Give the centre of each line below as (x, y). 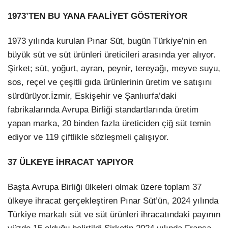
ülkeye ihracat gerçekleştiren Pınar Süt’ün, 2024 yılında (113, 201)
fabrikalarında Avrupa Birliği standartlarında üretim (103, 110)
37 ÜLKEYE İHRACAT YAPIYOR (70, 162)
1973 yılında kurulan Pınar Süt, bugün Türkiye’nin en (107, 41)
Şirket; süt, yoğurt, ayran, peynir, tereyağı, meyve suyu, (114, 69)
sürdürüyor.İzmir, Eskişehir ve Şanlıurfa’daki (92, 96)
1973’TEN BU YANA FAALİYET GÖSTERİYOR (97, 16)
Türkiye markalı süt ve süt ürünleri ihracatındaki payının (114, 215)
